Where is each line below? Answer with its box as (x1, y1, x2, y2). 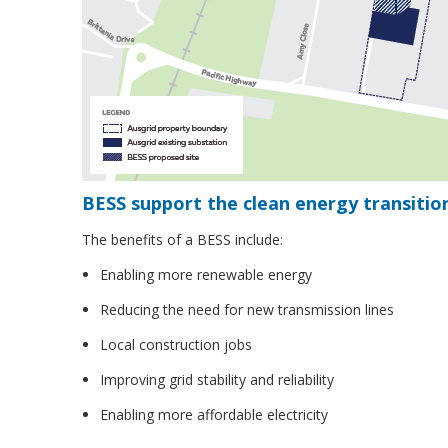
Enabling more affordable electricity (100, 405, 329, 425)
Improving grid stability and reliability (100, 370, 335, 390)
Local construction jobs (100, 335, 253, 355)
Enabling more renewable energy (100, 265, 313, 285)
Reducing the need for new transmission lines (100, 300, 395, 320)
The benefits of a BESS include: (82, 230, 284, 250)
